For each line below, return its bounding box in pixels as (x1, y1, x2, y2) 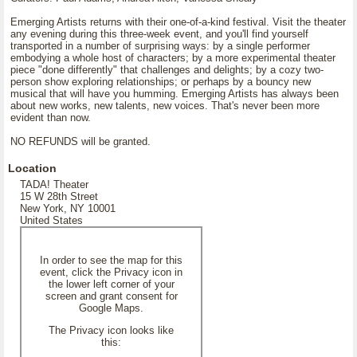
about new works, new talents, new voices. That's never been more (10, 100, 320, 112)
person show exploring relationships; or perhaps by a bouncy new (10, 76, 311, 88)
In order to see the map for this (40, 254, 182, 266)
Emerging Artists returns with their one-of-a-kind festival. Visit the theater (10, 16, 346, 28)
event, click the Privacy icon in (40, 266, 182, 278)
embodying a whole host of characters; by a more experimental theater (10, 52, 335, 64)
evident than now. (10, 112, 91, 124)
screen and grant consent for (45, 290, 178, 302)
